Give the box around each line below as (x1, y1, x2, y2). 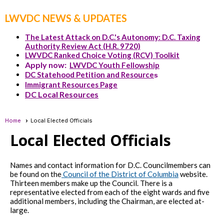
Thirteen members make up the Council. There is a (10, 178, 172, 187)
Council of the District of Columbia (61, 169, 178, 178)
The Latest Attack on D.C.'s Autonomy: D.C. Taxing (25, 32, 200, 41)
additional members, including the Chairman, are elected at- (10, 196, 204, 205)
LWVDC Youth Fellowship (69, 60, 159, 69)
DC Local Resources (25, 89, 98, 99)
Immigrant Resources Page (25, 79, 117, 89)
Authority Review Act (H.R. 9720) (25, 41, 140, 50)
